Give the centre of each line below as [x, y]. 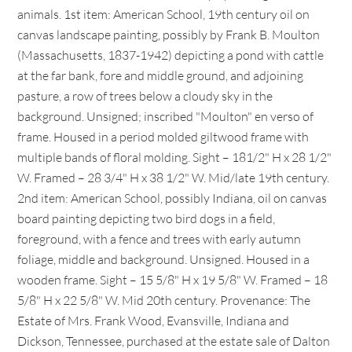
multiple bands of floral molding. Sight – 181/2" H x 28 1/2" [175, 157]
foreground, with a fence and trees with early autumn [159, 239]
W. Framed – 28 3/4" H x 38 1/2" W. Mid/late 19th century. [174, 178]
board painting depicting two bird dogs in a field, [147, 218]
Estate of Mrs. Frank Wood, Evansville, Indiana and [154, 321]
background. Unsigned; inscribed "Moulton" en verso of [166, 116]
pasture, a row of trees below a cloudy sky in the [145, 96]
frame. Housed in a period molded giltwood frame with [163, 137]
